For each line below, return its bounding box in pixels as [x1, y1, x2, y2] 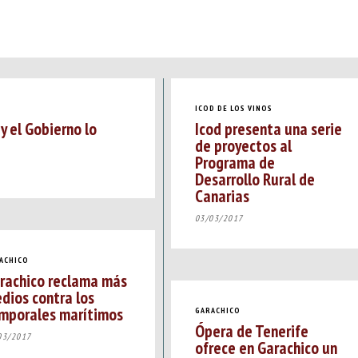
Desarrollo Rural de [194, 168, 315, 191]
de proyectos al [194, 134, 292, 157]
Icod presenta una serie [194, 117, 342, 141]
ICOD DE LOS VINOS [194, 102, 272, 113]
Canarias [194, 185, 249, 208]
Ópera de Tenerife [194, 320, 308, 343]
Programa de [194, 151, 275, 174]
